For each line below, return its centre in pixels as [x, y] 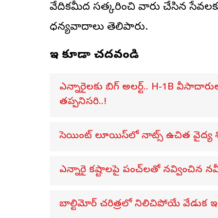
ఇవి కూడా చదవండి [94, 55]
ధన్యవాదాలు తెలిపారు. [99, 27]
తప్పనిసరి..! [83, 102]
